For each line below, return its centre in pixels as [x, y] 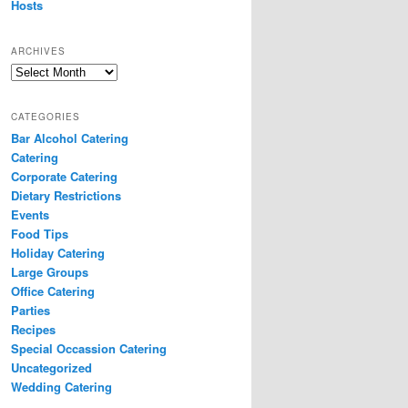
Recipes [33, 329]
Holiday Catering [58, 252]
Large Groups [50, 271]
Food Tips [40, 233]
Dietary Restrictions [66, 195]
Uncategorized [51, 367]
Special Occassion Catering [89, 348]
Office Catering [53, 291]
